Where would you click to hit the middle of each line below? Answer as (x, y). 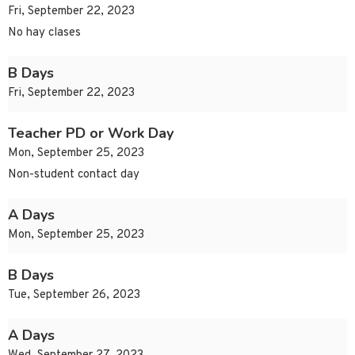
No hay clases (44, 33)
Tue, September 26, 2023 (74, 296)
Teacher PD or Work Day (91, 134)
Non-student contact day (74, 175)
